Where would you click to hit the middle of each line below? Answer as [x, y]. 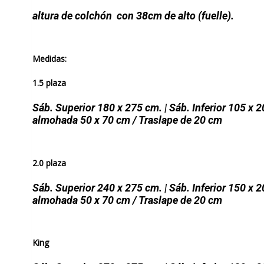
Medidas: [49, 58]
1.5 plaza [49, 83]
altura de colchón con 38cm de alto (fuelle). [133, 16]
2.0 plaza [49, 163]
